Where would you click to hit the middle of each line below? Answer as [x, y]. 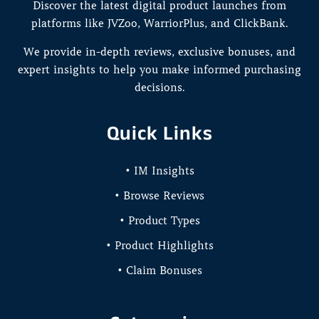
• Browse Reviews [159, 195]
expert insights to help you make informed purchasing [159, 69]
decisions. [159, 87]
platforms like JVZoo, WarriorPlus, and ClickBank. [159, 23]
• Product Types [159, 220]
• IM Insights [159, 171]
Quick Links [159, 132]
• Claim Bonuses [159, 270]
